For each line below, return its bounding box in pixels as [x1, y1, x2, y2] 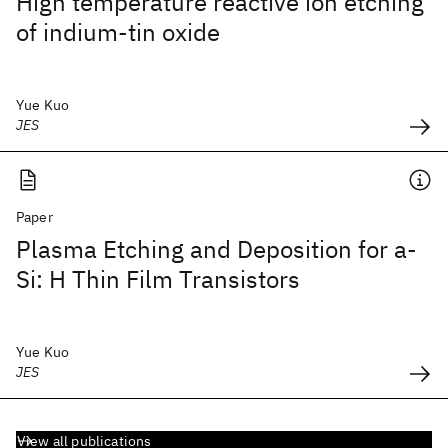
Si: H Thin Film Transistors [16, 263, 300, 295]
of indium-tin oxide [16, 16, 220, 48]
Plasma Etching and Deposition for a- [16, 233, 417, 265]
